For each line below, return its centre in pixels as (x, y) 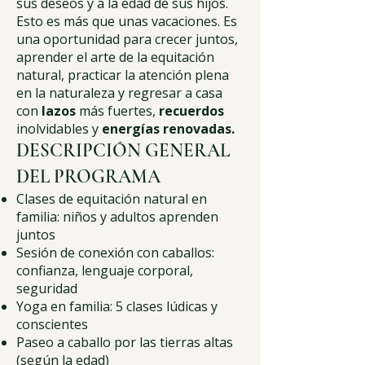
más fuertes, (117, 111)
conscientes (52, 324)
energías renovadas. (168, 129)
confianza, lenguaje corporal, (105, 270)
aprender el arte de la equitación (115, 57)
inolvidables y (59, 129)
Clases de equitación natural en (112, 199)
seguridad (47, 288)
